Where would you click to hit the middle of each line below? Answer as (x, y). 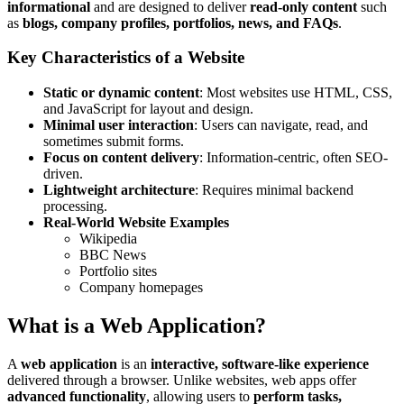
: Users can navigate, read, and (281, 125)
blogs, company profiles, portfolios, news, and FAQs (180, 23)
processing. (75, 207)
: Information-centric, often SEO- (294, 158)
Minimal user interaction (119, 125)
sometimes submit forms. (114, 142)
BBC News (113, 255)
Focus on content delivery (121, 158)
